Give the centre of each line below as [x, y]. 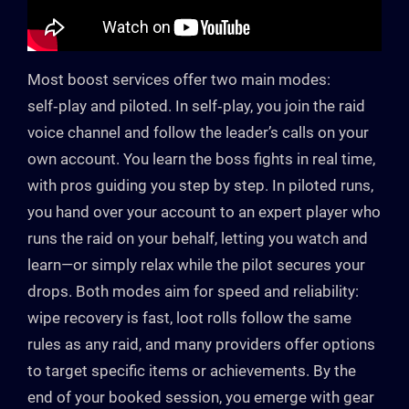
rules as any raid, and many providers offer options [201, 345]
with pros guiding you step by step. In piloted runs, [200, 186]
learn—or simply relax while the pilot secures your [196, 265]
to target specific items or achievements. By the [192, 371]
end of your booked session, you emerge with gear [201, 398]
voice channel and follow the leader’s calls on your [198, 133]
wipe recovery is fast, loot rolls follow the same [189, 318]
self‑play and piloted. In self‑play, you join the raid [196, 106]
